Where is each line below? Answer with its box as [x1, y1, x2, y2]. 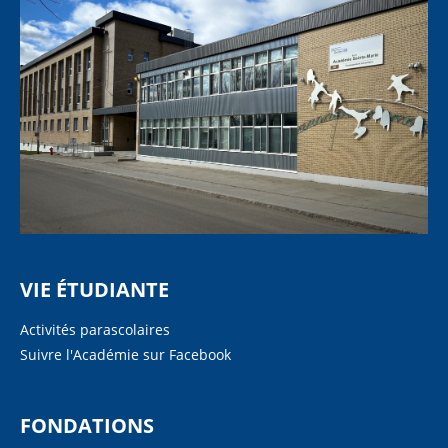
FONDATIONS [20, 412, 154, 439]
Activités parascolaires [20, 320, 170, 339]
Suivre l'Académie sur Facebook [20, 345, 231, 364]
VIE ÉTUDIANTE [20, 276, 169, 303]
